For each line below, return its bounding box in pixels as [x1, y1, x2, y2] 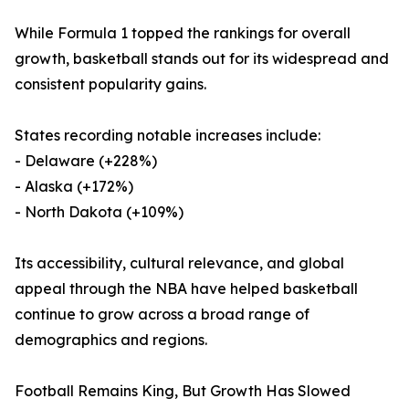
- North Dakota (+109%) [15, 203, 184, 222]
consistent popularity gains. [15, 75, 206, 94]
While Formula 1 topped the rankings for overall [15, 24, 351, 43]
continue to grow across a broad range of [15, 305, 309, 324]
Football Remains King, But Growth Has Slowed [15, 382, 351, 401]
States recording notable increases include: [15, 126, 320, 145]
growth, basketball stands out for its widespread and [15, 49, 389, 68]
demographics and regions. [15, 330, 207, 350]
